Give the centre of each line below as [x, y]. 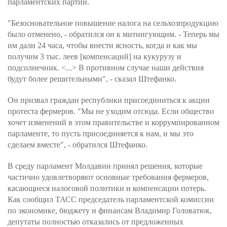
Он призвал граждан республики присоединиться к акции [109, 100]
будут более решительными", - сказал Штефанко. [92, 79]
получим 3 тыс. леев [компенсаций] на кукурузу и [94, 56]
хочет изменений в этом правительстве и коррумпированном [113, 122]
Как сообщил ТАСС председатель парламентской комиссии [111, 199]
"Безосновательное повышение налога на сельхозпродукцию [113, 23]
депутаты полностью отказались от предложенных [96, 222]
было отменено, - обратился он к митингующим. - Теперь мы [113, 34]
